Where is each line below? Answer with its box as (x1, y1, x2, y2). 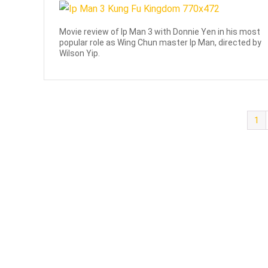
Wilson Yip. (59, 48, 100, 59)
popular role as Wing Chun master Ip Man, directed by (59, 38, 262, 48)
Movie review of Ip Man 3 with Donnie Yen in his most (59, 27, 261, 37)
